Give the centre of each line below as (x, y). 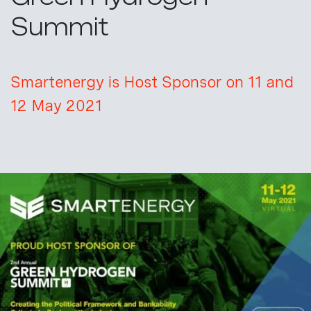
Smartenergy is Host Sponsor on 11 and (152, 82)
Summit (59, 26)
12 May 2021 (56, 105)
